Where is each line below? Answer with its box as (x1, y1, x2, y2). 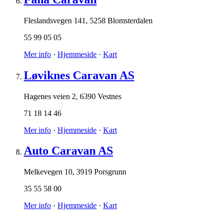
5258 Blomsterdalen (90, 16, 153, 25)
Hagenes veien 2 (24, 92, 76, 101)
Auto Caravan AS (24, 144, 113, 158)
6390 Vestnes (80, 92, 121, 101)
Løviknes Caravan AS (24, 68, 134, 82)
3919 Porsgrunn (76, 167, 126, 176)
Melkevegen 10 (24, 167, 72, 176)
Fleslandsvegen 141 (24, 16, 86, 25)
